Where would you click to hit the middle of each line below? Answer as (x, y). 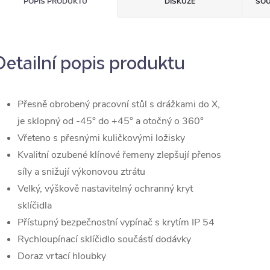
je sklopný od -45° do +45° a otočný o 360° (111, 121)
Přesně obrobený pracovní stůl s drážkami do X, (119, 104)
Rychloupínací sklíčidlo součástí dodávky (104, 239)
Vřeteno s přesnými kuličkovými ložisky (101, 138)
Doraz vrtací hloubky (62, 256)
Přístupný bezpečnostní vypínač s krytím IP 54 (116, 222)
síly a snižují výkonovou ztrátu (81, 172)
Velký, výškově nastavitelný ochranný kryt (105, 189)
